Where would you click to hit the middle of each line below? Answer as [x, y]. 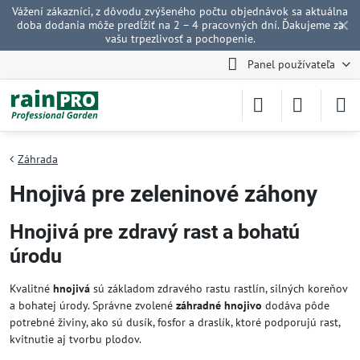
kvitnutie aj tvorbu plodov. [76, 339]
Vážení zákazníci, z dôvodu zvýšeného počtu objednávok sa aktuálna [180, 11]
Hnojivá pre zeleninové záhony [164, 194]
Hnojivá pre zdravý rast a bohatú [155, 232]
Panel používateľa [291, 64]
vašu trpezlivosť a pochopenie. [180, 39]
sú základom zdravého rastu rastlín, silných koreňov [219, 288]
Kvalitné [31, 288]
